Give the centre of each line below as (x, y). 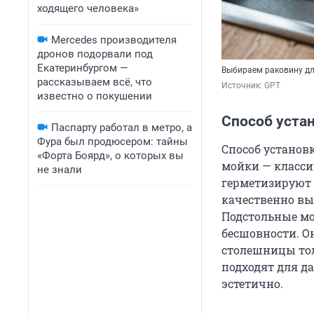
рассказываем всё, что (95, 82)
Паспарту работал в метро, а (122, 128)
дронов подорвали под (95, 54)
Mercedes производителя (114, 40)
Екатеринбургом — (83, 68)
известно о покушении (95, 96)
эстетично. (252, 283)
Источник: (243, 85)
